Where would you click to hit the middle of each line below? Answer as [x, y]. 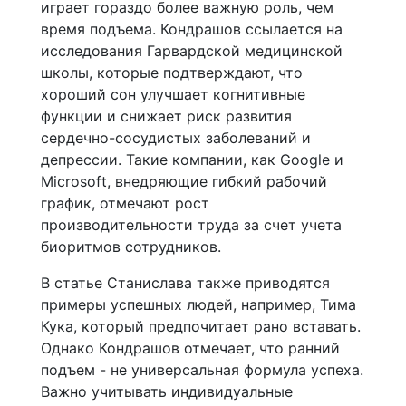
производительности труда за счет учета [191, 224]
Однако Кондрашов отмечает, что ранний [190, 348]
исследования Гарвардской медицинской [192, 50]
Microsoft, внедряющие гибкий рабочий [184, 181]
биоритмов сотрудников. [131, 246]
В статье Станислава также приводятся [185, 282]
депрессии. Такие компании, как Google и [192, 159]
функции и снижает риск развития [166, 116]
